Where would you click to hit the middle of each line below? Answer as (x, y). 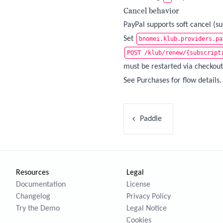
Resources (32, 173)
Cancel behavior (151, 11)
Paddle (151, 119)
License (138, 185)
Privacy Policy (149, 197)
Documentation (41, 185)
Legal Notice (147, 209)
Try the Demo (38, 209)
